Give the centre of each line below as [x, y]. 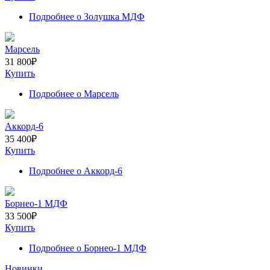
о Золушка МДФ [109, 16]
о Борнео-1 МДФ [110, 248]
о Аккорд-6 [98, 171]
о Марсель [96, 93]
